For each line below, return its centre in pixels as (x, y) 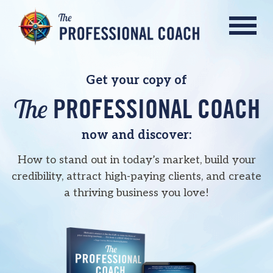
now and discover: (136, 135)
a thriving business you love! (136, 193)
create (245, 176)
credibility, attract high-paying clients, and (120, 176)
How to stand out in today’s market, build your (136, 160)
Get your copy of (136, 80)
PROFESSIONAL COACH (154, 109)
